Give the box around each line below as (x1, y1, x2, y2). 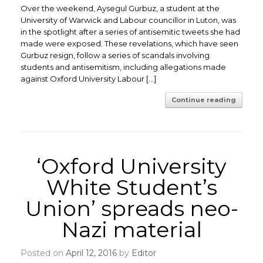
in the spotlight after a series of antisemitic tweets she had (21, 27, 240, 36)
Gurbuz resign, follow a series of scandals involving (21, 50, 210, 60)
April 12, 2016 (66, 248, 117, 258)
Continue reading (171, 96, 236, 104)
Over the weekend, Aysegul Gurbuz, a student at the (21, 4, 220, 13)
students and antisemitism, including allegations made (21, 62, 226, 72)
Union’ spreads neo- (25, 195, 238, 221)
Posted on (27, 248, 66, 258)
